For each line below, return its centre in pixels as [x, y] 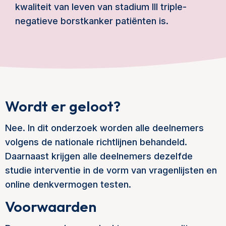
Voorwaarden [51, 207]
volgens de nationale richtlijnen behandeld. [96, 142]
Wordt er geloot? [63, 106]
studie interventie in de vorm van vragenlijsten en [111, 170]
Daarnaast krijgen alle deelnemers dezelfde [99, 156]
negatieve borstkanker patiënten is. [92, 21]
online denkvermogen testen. [68, 184]
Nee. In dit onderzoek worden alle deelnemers [104, 128]
